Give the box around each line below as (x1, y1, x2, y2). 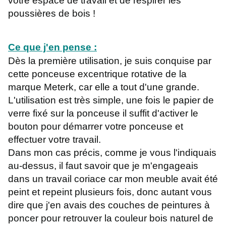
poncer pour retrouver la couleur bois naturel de (8, 213, 213, 224)
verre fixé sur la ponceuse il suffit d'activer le (8, 108, 198, 119)
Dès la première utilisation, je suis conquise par (8, 55, 211, 67)
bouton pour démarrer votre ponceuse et (8, 121, 183, 132)
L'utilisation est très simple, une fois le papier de (8, 95, 214, 106)
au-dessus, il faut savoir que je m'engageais (8, 160, 198, 172)
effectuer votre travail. (8, 134, 101, 145)
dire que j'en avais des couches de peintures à (8, 200, 210, 211)
